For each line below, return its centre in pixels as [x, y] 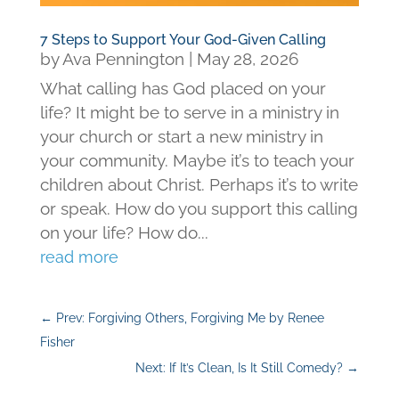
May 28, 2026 [247, 59]
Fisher [57, 342]
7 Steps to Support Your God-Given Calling [183, 40]
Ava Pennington [123, 59]
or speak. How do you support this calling [199, 209]
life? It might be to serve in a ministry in [189, 113]
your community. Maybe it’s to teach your [197, 161]
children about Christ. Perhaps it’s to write [199, 185]
